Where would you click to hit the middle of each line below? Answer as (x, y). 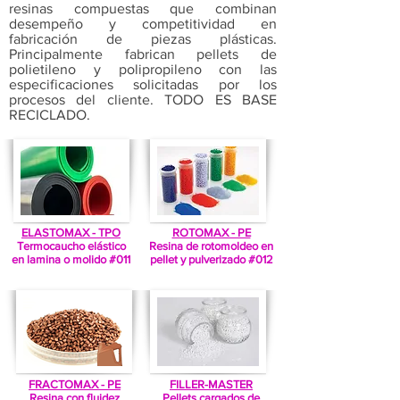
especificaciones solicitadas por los (143, 84)
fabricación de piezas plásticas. (143, 39)
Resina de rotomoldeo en (211, 246)
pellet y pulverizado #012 (211, 259)
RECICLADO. (50, 115)
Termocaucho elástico (71, 246)
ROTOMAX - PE (211, 233)
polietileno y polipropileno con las (143, 69)
